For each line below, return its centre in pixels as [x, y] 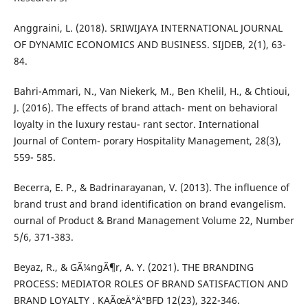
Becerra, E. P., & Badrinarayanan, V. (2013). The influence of [151, 188]
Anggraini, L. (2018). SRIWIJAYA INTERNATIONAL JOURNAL [148, 28]
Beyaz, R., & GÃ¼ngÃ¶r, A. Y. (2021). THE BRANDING [133, 267]
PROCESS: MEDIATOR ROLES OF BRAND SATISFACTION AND [151, 284]
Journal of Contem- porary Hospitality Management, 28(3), [147, 141]
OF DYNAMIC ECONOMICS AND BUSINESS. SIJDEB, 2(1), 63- [150, 45]
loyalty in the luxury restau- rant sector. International [136, 124]
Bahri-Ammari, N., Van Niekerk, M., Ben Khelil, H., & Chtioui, [152, 91]
